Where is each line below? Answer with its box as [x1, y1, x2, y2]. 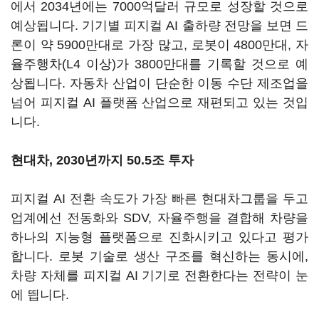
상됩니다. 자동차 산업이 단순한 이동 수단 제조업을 [11, 76, 308, 90]
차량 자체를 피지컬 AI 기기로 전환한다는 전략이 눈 [11, 268, 308, 283]
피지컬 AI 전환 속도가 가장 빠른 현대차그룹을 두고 [11, 192, 308, 206]
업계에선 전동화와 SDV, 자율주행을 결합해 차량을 [11, 211, 308, 225]
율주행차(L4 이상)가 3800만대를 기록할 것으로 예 [11, 57, 308, 71]
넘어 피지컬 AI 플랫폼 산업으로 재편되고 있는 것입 [11, 95, 308, 110]
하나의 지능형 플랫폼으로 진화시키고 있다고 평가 [11, 230, 308, 244]
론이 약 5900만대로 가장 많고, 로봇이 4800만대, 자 [11, 38, 308, 52]
